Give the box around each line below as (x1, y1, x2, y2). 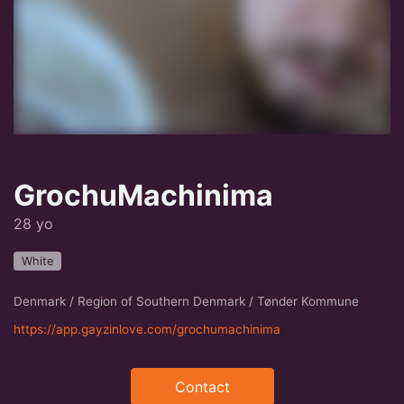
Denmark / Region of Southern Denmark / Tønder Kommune (14, 294, 359, 309)
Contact (174, 378, 230, 397)
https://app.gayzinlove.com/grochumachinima (14, 322, 280, 337)
